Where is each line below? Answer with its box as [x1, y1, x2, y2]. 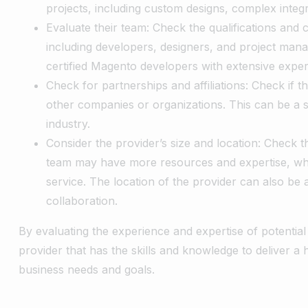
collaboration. [46, 193, 118, 208]
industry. [46, 116, 91, 131]
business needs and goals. [19, 262, 155, 276]
